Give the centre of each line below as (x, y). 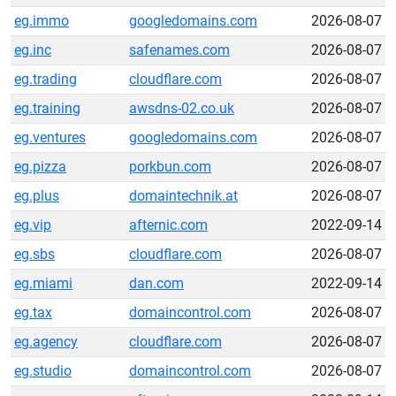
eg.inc (33, 50)
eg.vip (33, 225)
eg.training (47, 108)
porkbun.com (170, 167)
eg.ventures (50, 137)
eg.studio (43, 371)
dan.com (156, 283)
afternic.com (168, 225)
